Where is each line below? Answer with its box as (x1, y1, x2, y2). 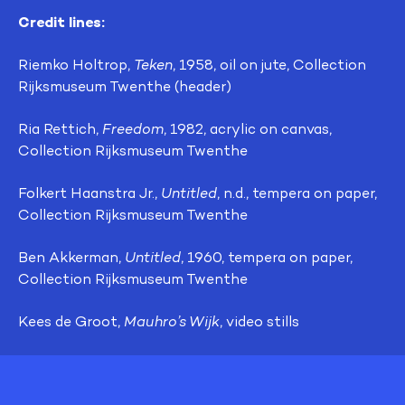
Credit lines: (18, 12, 105, 31)
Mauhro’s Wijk (124, 312, 220, 330)
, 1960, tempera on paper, (181, 248, 353, 266)
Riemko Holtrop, (18, 55, 134, 73)
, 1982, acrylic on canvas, (164, 119, 332, 137)
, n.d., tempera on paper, (217, 184, 377, 202)
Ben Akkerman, (18, 248, 125, 266)
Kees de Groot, (18, 312, 124, 330)
